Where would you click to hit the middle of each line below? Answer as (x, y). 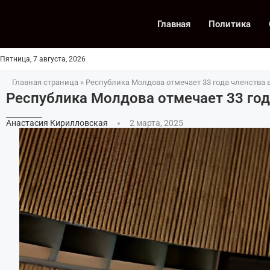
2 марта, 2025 (156, 123)
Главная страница (45, 82)
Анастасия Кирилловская (58, 123)
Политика (230, 24)
